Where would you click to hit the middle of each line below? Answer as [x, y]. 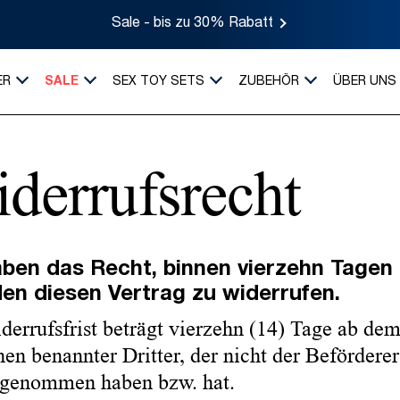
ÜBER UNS [364, 82]
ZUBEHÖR [268, 82]
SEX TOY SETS [158, 82]
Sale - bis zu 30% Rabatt [192, 24]
